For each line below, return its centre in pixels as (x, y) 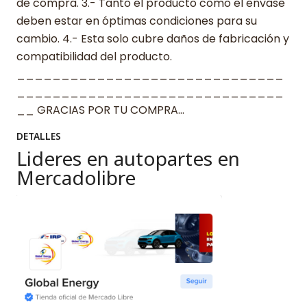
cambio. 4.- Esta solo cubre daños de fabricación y (153, 38)
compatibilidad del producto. (94, 56)
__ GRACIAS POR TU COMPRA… (100, 110)
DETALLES (39, 136)
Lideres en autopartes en (128, 158)
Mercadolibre (76, 177)
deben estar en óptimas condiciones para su (137, 21)
